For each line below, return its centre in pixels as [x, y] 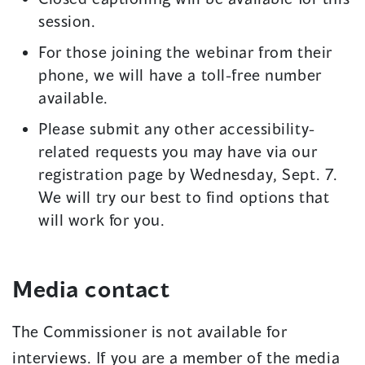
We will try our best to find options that [184, 197]
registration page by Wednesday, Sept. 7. [188, 174]
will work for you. [102, 220]
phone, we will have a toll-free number [180, 75]
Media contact [91, 289]
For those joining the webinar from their [185, 52]
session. [67, 21]
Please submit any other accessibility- [177, 129]
